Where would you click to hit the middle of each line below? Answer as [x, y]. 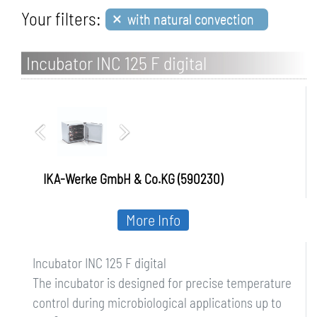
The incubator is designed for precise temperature [162, 283]
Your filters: [61, 18]
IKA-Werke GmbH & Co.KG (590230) [133, 179]
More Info [153, 219]
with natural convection [191, 18]
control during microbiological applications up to [157, 302]
